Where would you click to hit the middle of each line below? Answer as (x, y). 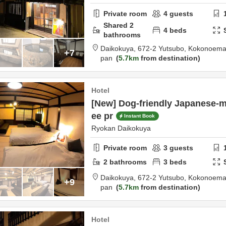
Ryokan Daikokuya (121, 128)
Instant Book (139, 116)
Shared (117, 25)
